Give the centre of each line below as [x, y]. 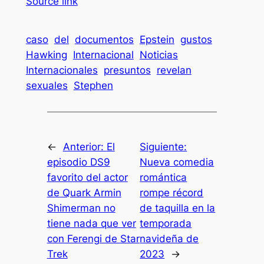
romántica [164, 177]
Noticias [159, 55]
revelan [174, 70]
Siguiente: [164, 146]
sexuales [47, 85]
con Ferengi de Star [93, 238]
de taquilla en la [178, 208]
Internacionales [62, 70]
